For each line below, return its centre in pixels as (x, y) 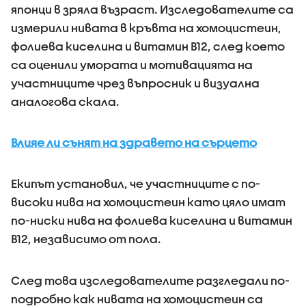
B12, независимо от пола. (86, 238)
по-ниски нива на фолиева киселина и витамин (152, 220)
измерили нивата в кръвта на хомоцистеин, (146, 27)
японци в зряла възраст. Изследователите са (152, 9)
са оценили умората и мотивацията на (132, 64)
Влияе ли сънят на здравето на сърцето (134, 142)
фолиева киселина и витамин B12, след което (148, 46)
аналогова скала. (65, 101)
